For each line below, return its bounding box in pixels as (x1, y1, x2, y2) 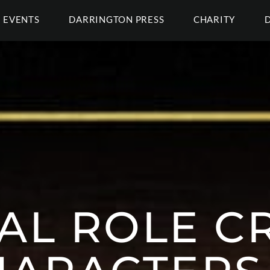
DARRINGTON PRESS (69, 14, 165, 25)
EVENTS (3, 14, 40, 25)
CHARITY (193, 14, 236, 25)
